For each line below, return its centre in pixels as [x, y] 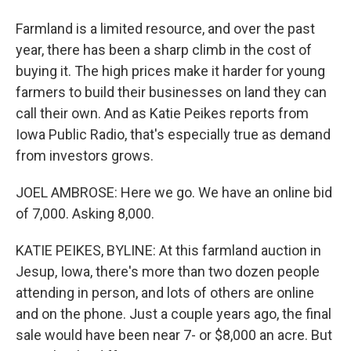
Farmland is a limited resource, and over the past [165, 29]
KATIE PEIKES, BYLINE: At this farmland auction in [168, 250]
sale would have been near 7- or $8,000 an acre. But [174, 335]
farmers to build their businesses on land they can [171, 92]
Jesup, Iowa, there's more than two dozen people [168, 271]
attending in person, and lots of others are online [165, 293]
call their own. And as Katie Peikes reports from [162, 113]
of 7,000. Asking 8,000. [85, 213]
